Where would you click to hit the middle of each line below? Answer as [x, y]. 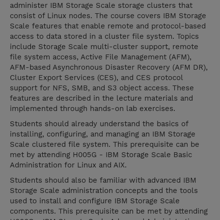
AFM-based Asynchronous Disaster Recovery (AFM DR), [109, 68]
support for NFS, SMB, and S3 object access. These [102, 88]
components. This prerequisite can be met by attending [109, 211]
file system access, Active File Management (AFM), [101, 57]
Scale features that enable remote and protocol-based [108, 26]
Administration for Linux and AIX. [68, 165]
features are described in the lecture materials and [101, 98]
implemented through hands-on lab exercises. [93, 109]
